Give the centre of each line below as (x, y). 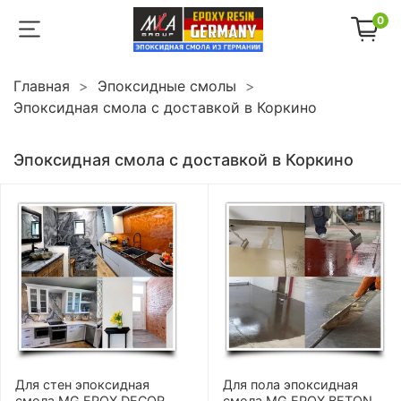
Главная (42, 85)
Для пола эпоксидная (290, 384)
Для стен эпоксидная (82, 384)
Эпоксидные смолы (167, 85)
